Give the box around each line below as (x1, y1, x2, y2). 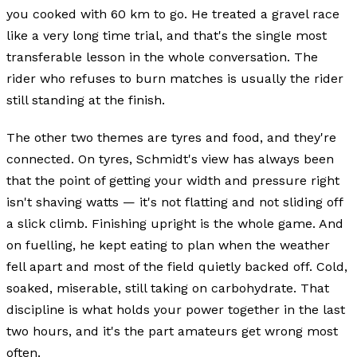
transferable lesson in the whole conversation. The (6, 49, 318, 65)
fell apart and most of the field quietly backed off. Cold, (6, 258, 347, 274)
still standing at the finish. (6, 92, 165, 108)
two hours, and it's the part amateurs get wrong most (6, 323, 338, 339)
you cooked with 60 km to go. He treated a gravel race (6, 6, 339, 22)
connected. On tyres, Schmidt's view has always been (6, 151, 334, 167)
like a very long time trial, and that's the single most (6, 27, 327, 43)
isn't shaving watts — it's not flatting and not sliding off (6, 194, 343, 210)
